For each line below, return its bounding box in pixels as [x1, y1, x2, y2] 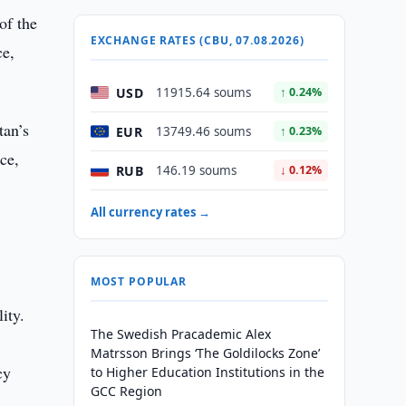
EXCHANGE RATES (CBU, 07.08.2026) [90, 33, 304, 48]
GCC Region [90, 382, 162, 400]
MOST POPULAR [90, 274, 187, 289]
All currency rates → [90, 204, 210, 220]
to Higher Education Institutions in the [90, 363, 324, 381]
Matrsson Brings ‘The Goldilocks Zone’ [90, 344, 320, 362]
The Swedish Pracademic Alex [90, 325, 271, 343]
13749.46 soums [155, 123, 251, 140]
